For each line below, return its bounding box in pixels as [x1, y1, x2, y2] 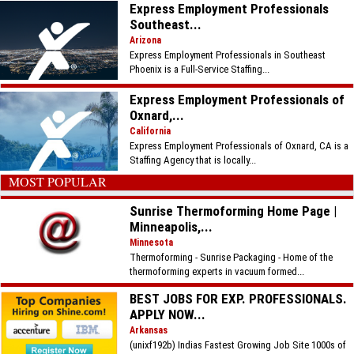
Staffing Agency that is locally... [130, 154, 257, 166]
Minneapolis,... [130, 219, 213, 235]
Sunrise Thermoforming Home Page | [130, 203, 337, 219]
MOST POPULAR [9, 173, 107, 190]
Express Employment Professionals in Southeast [130, 49, 326, 61]
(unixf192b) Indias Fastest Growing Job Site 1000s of [130, 339, 347, 351]
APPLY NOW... [130, 307, 206, 322]
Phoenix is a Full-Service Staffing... [130, 63, 270, 75]
